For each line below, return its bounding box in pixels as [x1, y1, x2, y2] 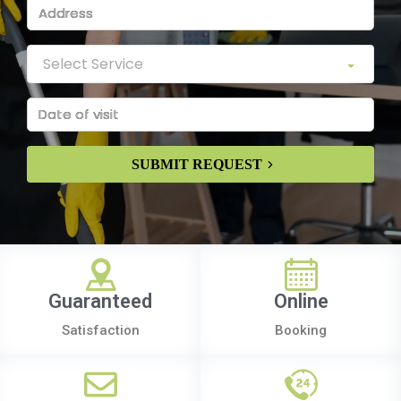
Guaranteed [48, 290, 152, 313]
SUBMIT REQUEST [132, 157, 262, 173]
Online [273, 290, 328, 313]
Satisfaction [61, 322, 140, 339]
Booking [275, 322, 327, 339]
